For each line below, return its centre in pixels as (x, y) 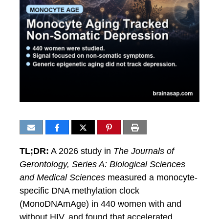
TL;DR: (34, 151)
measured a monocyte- (151, 177)
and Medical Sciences (62, 177)
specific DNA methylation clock (79, 191)
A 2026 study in (81, 151)
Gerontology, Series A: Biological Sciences (102, 164)
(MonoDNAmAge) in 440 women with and (100, 204)
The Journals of (144, 151)
